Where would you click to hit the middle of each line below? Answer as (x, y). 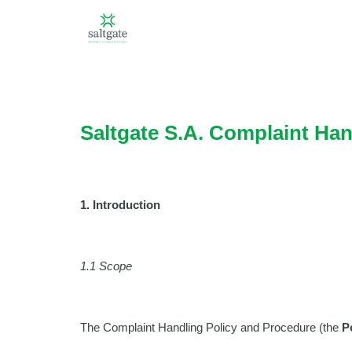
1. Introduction (120, 205)
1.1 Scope (106, 266)
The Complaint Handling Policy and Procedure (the (211, 327)
